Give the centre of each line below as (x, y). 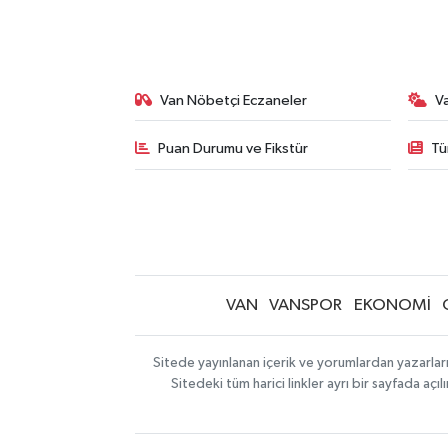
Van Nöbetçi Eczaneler (234, 100)
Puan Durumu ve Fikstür (233, 149)
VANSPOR (305, 305)
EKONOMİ (392, 305)
